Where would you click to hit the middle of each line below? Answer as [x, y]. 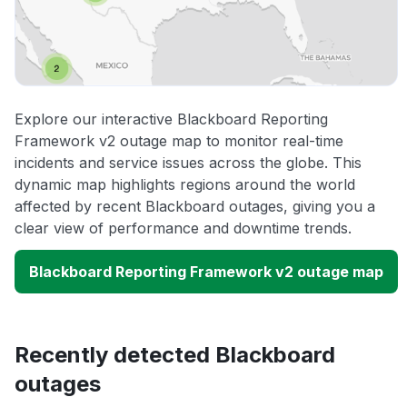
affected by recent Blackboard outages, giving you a [195, 206]
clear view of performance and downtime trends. [183, 228]
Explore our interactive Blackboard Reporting [171, 119]
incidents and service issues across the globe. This [188, 162]
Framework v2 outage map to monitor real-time [179, 140]
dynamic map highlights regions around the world [185, 184]
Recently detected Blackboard [175, 354]
